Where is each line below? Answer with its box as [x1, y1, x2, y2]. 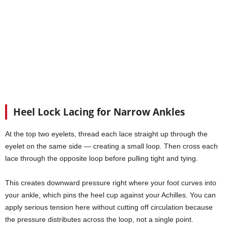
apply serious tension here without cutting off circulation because [5, 203, 213, 211]
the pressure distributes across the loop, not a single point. [5, 215, 193, 223]
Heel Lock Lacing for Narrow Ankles [13, 105, 185, 119]
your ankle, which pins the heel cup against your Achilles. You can [5, 190, 216, 199]
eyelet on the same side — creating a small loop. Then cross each [5, 141, 218, 150]
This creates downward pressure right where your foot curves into [5, 178, 216, 187]
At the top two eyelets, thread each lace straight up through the [5, 129, 208, 138]
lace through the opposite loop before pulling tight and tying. [5, 154, 198, 162]
